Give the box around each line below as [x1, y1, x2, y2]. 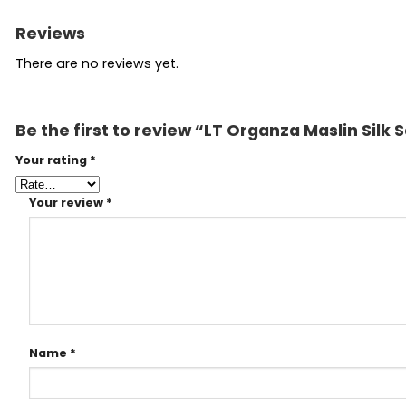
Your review [29, 194, 106, 210]
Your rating [15, 151, 90, 168]
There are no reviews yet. [15, 54, 179, 73]
